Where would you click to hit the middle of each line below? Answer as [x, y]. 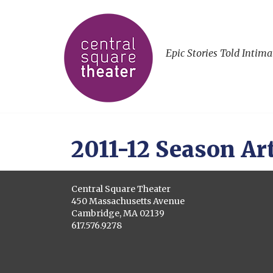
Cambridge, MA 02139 [118, 213]
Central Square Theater [121, 189]
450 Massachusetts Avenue [128, 201]
